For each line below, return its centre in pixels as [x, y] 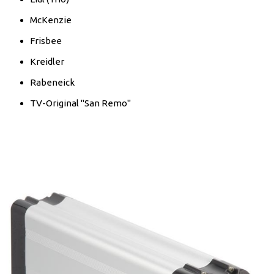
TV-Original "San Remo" [80, 103]
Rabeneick [52, 82]
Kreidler [47, 61]
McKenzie [50, 20]
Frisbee [46, 41]
